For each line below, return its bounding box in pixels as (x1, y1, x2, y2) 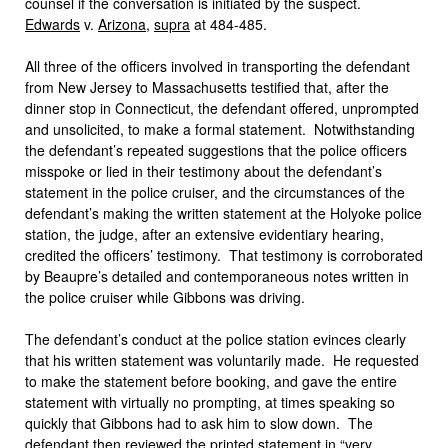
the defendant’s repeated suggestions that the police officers (25, 140, 407, 160)
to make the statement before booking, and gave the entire (25, 371, 397, 391)
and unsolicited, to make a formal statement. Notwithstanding (25, 119, 415, 139)
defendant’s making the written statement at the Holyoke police (25, 203, 422, 223)
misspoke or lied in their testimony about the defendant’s (25, 161, 382, 181)
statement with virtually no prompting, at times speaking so (25, 392, 395, 412)
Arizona (98, 14, 146, 34)
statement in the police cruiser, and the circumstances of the (25, 182, 405, 202)
